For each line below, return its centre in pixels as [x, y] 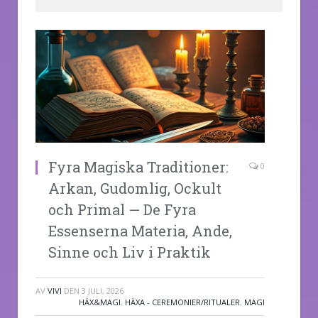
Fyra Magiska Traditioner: [138, 166]
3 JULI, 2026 [103, 290]
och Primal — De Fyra [122, 209]
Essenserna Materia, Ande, [140, 230]
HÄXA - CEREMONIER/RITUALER [182, 302]
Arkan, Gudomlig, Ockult [135, 188]
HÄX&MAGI [100, 302]
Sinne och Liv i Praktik [130, 252]
